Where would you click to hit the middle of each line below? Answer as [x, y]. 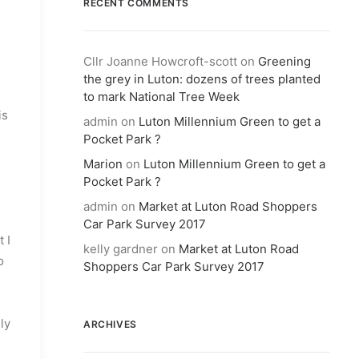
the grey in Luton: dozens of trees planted [202, 79]
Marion [103, 164]
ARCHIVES [110, 324]
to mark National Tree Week [161, 97]
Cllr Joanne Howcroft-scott [160, 61]
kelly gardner [121, 249]
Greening [284, 61]
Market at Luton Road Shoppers [228, 206]
